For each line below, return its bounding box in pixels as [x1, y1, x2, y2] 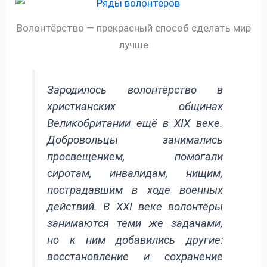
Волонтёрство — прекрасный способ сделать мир [16, 21, 251, 34]
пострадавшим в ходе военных [47, 183, 223, 197]
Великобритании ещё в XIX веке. [47, 116, 223, 130]
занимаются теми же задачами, [47, 216, 223, 230]
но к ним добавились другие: [47, 233, 223, 247]
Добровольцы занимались [47, 133, 223, 147]
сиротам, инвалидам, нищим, [47, 166, 223, 180]
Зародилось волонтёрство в [47, 83, 223, 97]
